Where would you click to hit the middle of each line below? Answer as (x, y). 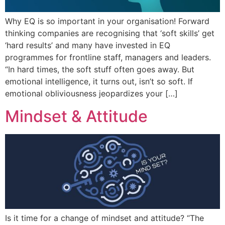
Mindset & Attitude (76, 116)
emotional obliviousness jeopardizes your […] (91, 94)
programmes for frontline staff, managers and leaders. (108, 58)
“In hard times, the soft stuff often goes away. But (100, 70)
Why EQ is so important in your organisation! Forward (107, 21)
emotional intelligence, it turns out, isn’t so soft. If (99, 82)
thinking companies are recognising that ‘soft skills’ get (110, 33)
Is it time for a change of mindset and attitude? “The (104, 218)
